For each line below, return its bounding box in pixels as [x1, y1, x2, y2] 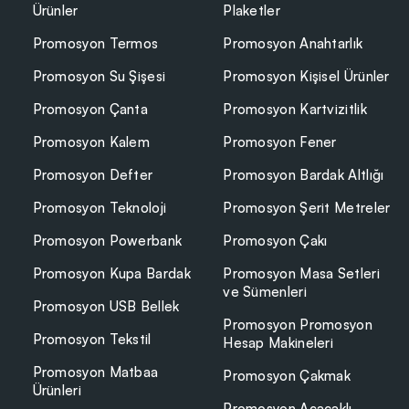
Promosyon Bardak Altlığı [223, 166, 384, 184]
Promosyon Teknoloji [32, 199, 167, 217]
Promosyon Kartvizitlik [223, 100, 367, 119]
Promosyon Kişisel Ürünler [223, 68, 390, 86]
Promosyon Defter [32, 166, 153, 184]
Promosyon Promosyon [223, 316, 372, 334]
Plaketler [223, 2, 280, 20]
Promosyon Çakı [223, 232, 328, 250]
